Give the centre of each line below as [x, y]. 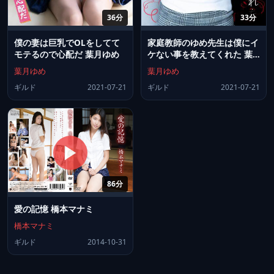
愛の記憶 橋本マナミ [54, 209]
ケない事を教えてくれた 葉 [200, 54]
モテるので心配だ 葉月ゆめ [67, 54]
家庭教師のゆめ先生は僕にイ [203, 43]
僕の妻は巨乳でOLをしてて [67, 43]
